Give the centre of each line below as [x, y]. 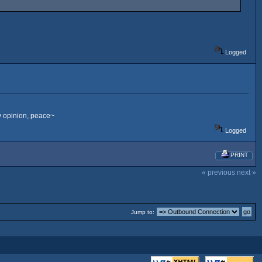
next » [247, 172]
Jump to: [143, 212]
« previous [218, 172]
